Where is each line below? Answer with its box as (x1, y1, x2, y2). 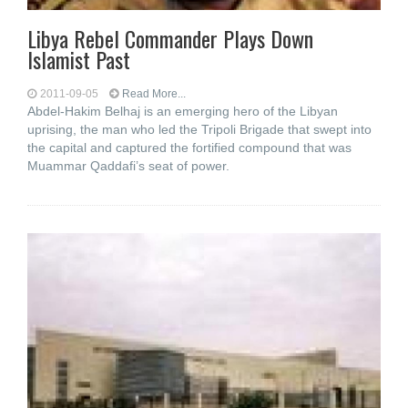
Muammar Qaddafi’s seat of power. (27, 158, 233, 173)
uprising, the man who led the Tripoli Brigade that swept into (27, 122, 372, 137)
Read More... (122, 87, 186, 100)
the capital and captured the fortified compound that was (27, 140, 352, 155)
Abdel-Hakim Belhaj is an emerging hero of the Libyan (27, 104, 338, 118)
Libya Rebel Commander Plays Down (27, 22, 313, 55)
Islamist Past (27, 43, 130, 76)
